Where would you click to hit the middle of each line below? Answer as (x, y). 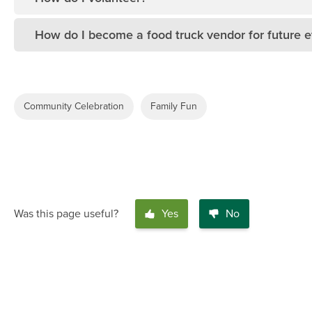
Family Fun (174, 107)
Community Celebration (74, 107)
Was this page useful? (66, 214)
